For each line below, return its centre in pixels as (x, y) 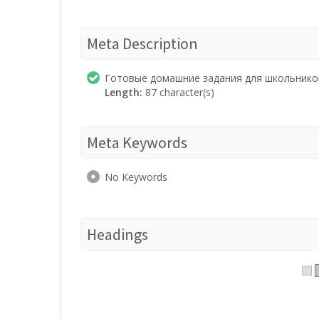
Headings (117, 234)
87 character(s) (178, 92)
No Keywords (136, 177)
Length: (124, 92)
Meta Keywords (137, 142)
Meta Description (142, 43)
